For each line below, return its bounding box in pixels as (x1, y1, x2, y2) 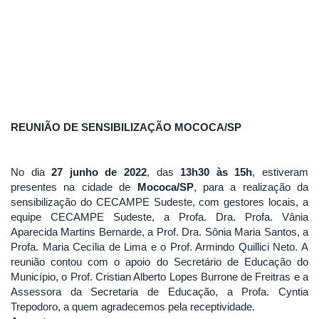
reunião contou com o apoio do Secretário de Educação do (11, 255, 308, 268)
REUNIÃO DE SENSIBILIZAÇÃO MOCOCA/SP (11, 120, 241, 133)
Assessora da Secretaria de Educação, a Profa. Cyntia (11, 285, 308, 298)
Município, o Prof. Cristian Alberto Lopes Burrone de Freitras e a (11, 270, 308, 283)
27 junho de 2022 (51, 165, 147, 178)
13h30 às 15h (180, 165, 253, 178)
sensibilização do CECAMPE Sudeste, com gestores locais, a (11, 195, 308, 208)
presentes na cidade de (11, 180, 137, 193)
